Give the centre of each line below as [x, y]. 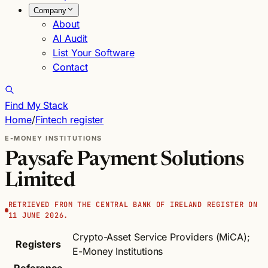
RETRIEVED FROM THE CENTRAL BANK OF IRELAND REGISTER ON [133, 205]
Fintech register [69, 120]
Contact [70, 67]
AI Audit [70, 38]
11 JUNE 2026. [38, 215]
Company [50, 10]
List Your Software [94, 53]
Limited [40, 181]
